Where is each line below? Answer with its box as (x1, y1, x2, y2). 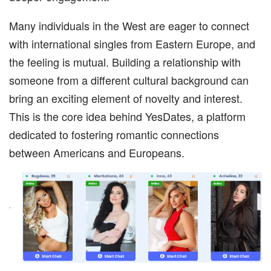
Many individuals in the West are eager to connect (9, 17, 249, 33)
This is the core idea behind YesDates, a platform (9, 108, 246, 124)
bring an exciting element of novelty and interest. (9, 90, 243, 106)
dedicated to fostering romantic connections (9, 126, 219, 142)
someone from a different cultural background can (9, 71, 249, 88)
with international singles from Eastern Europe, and (9, 35, 255, 51)
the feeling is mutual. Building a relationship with (9, 53, 241, 70)
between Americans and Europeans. (9, 144, 184, 160)
